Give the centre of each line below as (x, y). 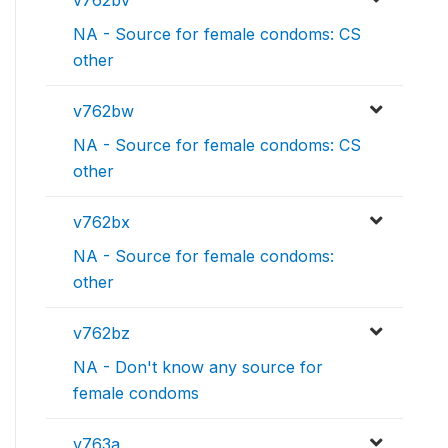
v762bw (103, 111)
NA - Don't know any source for (198, 367)
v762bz (101, 333)
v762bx (101, 222)
